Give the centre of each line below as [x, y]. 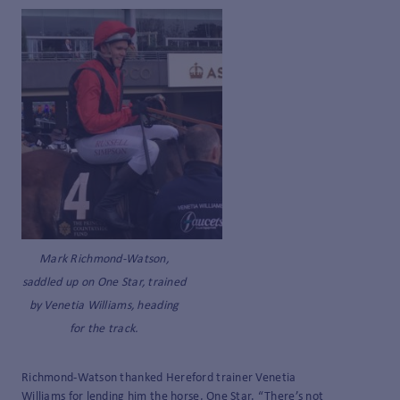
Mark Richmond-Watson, [104, 260]
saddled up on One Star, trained [104, 283]
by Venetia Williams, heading [104, 306]
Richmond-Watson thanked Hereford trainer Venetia [159, 379]
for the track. [104, 329]
